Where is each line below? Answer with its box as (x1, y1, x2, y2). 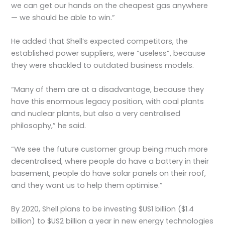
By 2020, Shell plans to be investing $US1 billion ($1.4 (11, 204, 194, 214)
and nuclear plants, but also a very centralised (11, 108, 181, 119)
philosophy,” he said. (11, 120, 86, 131)
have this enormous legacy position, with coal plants (11, 96, 204, 106)
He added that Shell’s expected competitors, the (11, 36, 188, 47)
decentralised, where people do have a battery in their (11, 156, 209, 166)
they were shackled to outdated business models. (11, 60, 194, 71)
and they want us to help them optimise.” (11, 180, 163, 190)
